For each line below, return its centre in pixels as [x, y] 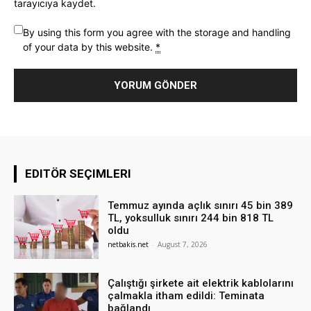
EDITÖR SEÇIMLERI [78, 173]
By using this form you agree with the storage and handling [157, 32]
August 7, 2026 [183, 244]
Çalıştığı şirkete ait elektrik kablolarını [201, 283]
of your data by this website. [89, 47]
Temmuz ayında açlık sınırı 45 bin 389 [201, 205]
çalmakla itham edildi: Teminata [186, 295]
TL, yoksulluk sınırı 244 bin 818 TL [191, 218]
